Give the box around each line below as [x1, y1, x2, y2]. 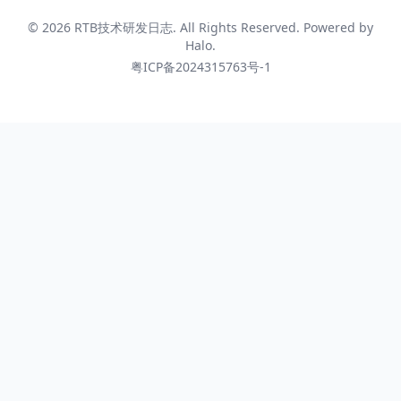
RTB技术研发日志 [74, 19, 173, 36]
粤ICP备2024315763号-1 [130, 58, 271, 75]
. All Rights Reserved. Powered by [173, 19, 373, 36]
